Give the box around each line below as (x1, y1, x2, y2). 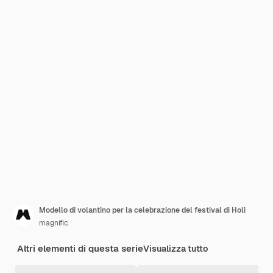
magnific (39, 218, 68, 228)
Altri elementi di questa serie (17, 243, 143, 254)
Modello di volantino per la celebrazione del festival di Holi (39, 205, 246, 215)
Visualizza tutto (143, 243, 208, 254)
